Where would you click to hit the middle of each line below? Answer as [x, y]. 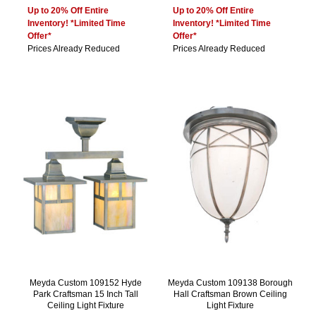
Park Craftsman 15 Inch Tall [85, 294]
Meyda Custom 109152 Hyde [85, 283]
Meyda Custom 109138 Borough [231, 283]
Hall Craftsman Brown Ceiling [231, 294]
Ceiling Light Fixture [85, 306]
